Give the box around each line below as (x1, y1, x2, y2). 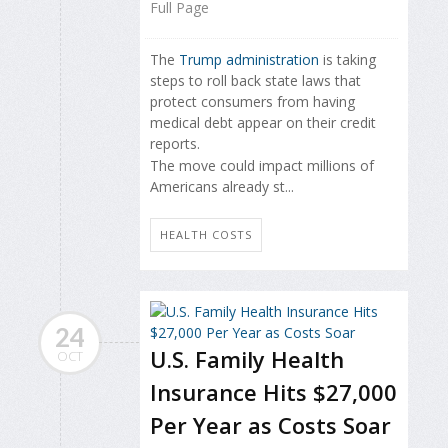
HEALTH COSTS (160, 227, 252, 243)
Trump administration (179, 49, 319, 69)
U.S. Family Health (150, 344, 344, 375)
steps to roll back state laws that (150, 70, 361, 90)
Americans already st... (150, 176, 294, 196)
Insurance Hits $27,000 (150, 377, 397, 408)
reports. (150, 133, 200, 153)
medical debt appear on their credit (150, 112, 376, 132)
